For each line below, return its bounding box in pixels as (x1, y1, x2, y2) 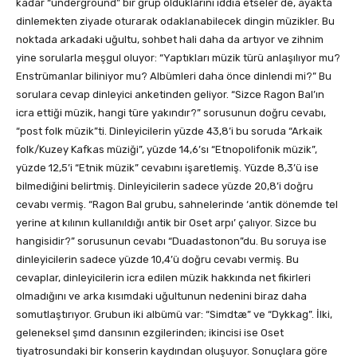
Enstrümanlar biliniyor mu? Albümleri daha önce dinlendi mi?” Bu (16, 70, 331, 83)
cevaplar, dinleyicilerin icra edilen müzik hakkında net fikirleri (16, 272, 311, 284)
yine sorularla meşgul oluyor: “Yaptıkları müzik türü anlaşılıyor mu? (16, 52, 340, 65)
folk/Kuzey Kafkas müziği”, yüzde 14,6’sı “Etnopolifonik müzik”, (16, 143, 317, 156)
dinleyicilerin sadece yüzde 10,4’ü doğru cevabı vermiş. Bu (16, 253, 299, 266)
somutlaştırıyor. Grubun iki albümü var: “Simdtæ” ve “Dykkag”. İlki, (16, 308, 332, 321)
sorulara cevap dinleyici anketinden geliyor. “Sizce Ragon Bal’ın (16, 88, 324, 101)
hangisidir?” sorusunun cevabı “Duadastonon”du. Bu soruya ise (16, 235, 327, 248)
